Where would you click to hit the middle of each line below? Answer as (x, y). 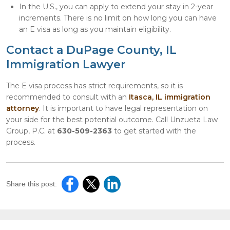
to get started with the (154, 131)
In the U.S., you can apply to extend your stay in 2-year (116, 6)
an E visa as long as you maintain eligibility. (95, 29)
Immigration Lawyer (66, 64)
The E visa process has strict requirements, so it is (94, 85)
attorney (23, 108)
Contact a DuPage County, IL (91, 50)
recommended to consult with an (68, 97)
